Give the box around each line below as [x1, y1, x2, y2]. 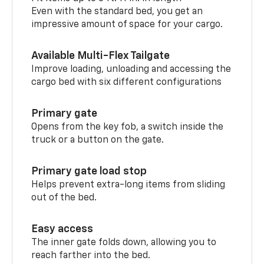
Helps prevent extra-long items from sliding [31, 180, 226, 190]
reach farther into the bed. [31, 250, 151, 260]
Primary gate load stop [31, 166, 147, 177]
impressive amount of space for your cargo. [31, 19, 223, 29]
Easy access [31, 223, 94, 235]
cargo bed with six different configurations [31, 77, 222, 87]
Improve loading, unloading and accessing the [31, 64, 232, 74]
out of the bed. [31, 193, 97, 203]
